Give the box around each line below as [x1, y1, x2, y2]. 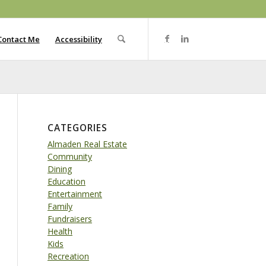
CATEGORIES [47, 122, 107, 134]
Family [47, 201, 72, 212]
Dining [47, 163, 72, 175]
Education [47, 176, 85, 187]
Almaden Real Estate [47, 138, 127, 150]
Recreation [47, 251, 89, 262]
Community [47, 151, 92, 162]
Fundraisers [47, 213, 92, 224]
